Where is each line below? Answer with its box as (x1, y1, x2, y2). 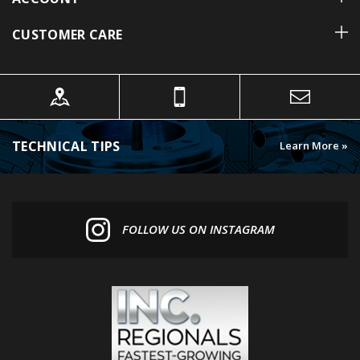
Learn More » (280, 116, 348, 131)
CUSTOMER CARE (12, 2, 123, 21)
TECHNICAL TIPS (12, 115, 121, 133)
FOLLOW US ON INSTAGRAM (121, 198, 275, 215)
